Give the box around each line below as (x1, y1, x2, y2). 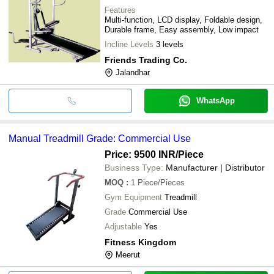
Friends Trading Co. (105, 54, 187, 65)
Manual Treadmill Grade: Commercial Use (9, 133, 191, 144)
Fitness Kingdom (105, 237, 176, 247)
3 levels (156, 39, 183, 49)
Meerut (116, 250, 140, 259)
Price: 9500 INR (105, 149, 176, 160)
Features (105, 5, 136, 15)
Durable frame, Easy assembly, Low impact (105, 24, 259, 34)
